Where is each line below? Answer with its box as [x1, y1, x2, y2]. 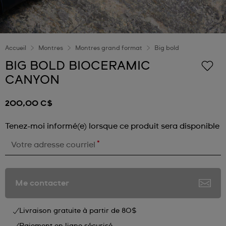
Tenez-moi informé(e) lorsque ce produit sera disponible [5, 122, 219, 130]
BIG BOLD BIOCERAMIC [5, 60, 150, 72]
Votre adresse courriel [11, 141, 95, 149]
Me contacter [15, 179, 69, 187]
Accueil [5, 45, 26, 51]
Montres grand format [75, 45, 142, 51]
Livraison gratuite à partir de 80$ [19, 207, 137, 214]
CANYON [5, 74, 60, 86]
